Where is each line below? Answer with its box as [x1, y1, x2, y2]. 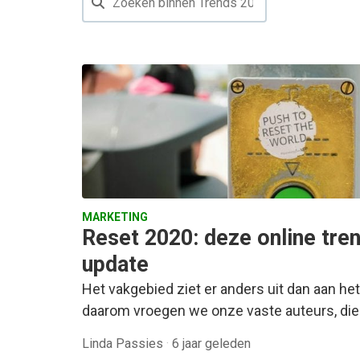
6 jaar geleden [172, 336, 251, 352]
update [82, 252, 149, 278]
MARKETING [82, 211, 148, 224]
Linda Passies [82, 336, 166, 352]
